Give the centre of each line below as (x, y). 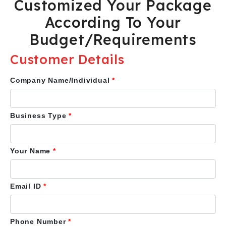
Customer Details (67, 59)
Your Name (32, 151)
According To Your (113, 22)
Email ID (27, 186)
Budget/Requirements (113, 39)
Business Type (40, 116)
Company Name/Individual (61, 80)
